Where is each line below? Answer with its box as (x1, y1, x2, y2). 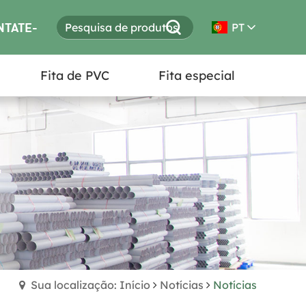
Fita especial (158, 68, 235, 83)
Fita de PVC (40, 68, 109, 83)
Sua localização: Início (31, 278, 150, 292)
